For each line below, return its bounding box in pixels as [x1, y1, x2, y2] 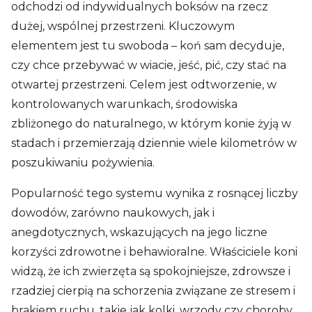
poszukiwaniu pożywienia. [11, 155, 155, 169]
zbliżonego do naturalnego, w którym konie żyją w [11, 116, 291, 130]
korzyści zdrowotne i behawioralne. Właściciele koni [11, 244, 297, 258]
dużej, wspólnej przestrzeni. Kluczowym [11, 19, 235, 33]
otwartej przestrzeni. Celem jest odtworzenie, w [11, 77, 276, 91]
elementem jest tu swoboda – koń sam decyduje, [11, 38, 284, 52]
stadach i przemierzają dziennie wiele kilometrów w [11, 136, 297, 150]
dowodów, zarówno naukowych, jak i [11, 205, 214, 219]
